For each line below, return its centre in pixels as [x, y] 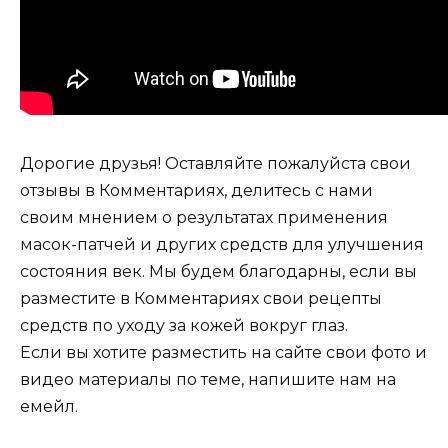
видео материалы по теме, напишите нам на [208, 380]
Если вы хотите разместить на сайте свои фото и [223, 353]
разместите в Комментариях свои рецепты [201, 299]
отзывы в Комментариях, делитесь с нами [196, 191]
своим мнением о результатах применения [204, 218]
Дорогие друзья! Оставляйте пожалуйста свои [215, 164]
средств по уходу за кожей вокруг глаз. [184, 326]
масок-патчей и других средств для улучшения [222, 245]
